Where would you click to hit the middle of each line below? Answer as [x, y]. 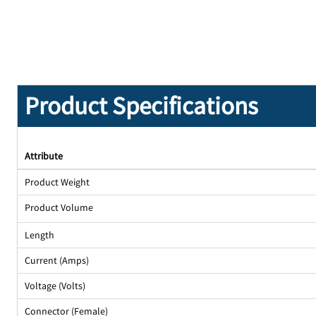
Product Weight [57, 182]
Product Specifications [141, 106]
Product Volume [59, 208]
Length [40, 235]
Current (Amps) [57, 261]
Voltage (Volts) [55, 286]
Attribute [44, 156]
